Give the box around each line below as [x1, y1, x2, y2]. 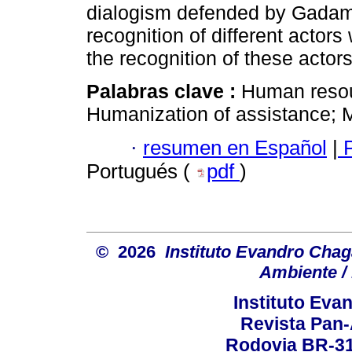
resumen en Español [143, 136, 327, 159]
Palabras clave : [86, 80, 241, 103]
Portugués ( [86, 159, 196, 182]
